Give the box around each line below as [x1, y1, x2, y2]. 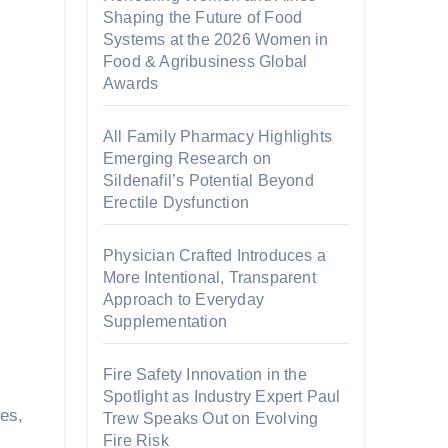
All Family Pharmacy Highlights [103, 128, 332, 145]
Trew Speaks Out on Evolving [103, 410, 319, 427]
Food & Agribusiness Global [103, 53, 308, 70]
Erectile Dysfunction [103, 194, 249, 211]
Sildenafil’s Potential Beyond [103, 172, 314, 189]
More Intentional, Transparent [103, 269, 316, 286]
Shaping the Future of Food [103, 9, 303, 26]
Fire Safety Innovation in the [103, 366, 307, 383]
